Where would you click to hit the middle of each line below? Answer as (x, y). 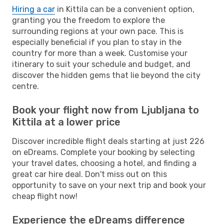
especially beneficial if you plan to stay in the (97, 42)
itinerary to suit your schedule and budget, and (101, 64)
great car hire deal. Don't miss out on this (89, 174)
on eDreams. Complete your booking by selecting (103, 152)
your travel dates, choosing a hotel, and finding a (104, 163)
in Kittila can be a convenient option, (125, 9)
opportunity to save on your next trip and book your (109, 185)
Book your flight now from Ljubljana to (105, 110)
